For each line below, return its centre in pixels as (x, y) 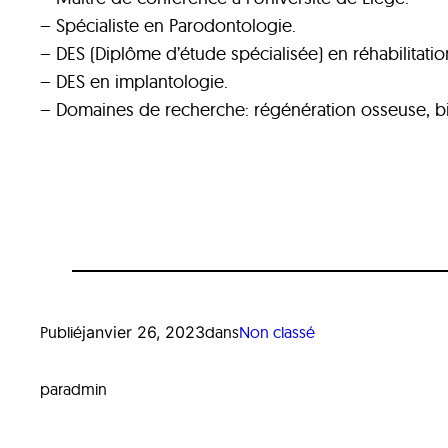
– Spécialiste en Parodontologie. (168, 25)
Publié (61, 331)
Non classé (277, 331)
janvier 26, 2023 (143, 331)
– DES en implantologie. (134, 81)
